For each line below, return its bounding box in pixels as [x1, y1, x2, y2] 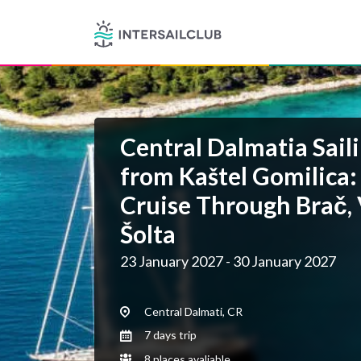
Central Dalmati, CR [142, 305, 243, 318]
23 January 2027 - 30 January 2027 [120, 252, 336, 270]
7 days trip [142, 328, 197, 342]
